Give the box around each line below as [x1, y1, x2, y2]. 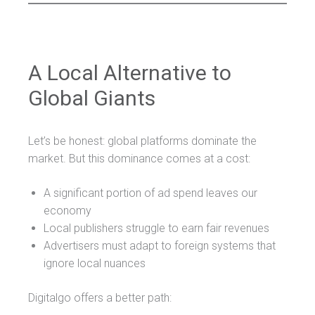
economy [44, 203, 91, 217]
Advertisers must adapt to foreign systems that [44, 238, 276, 252]
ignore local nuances [44, 256, 146, 270]
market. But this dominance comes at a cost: [28, 151, 250, 165]
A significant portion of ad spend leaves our [44, 186, 257, 200]
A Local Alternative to [28, 60, 231, 85]
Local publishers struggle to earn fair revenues [44, 221, 269, 235]
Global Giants [28, 85, 155, 110]
